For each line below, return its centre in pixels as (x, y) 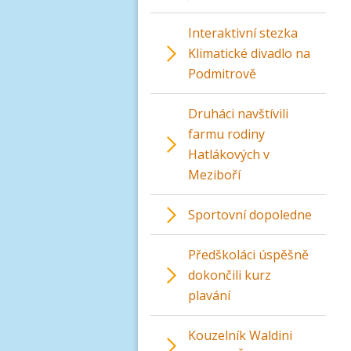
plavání (209, 295)
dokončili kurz (230, 275)
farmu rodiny (226, 134)
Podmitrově (222, 74)
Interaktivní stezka (243, 33)
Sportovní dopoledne (250, 215)
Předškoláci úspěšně (248, 255)
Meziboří (214, 175)
